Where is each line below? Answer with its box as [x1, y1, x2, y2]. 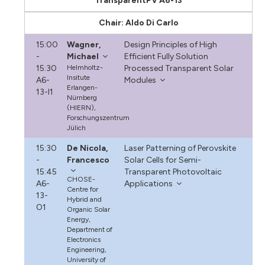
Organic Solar [67, 205, 111, 214]
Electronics [67, 235, 101, 244]
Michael [67, 51, 99, 62]
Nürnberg [67, 93, 98, 102]
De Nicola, [67, 143, 109, 153]
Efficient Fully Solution [124, 51, 208, 62]
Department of [67, 225, 113, 234]
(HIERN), [67, 103, 96, 112]
